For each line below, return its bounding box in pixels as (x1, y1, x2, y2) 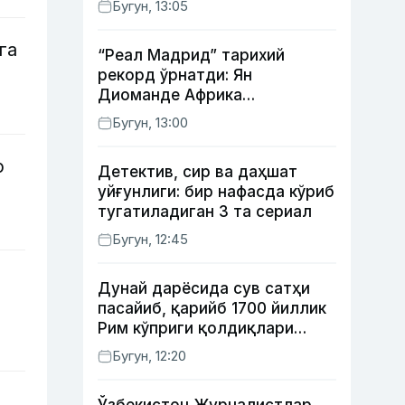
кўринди (98, 339, 162, 357)
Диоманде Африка (98, 86, 242, 104)
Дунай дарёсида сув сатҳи (98, 279, 310, 297)
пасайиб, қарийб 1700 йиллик (98, 299, 326, 317)
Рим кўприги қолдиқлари (98, 319, 294, 337)
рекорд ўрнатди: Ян (98, 66, 252, 84)
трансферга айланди (98, 126, 260, 144)
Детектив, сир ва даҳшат (98, 163, 297, 181)
